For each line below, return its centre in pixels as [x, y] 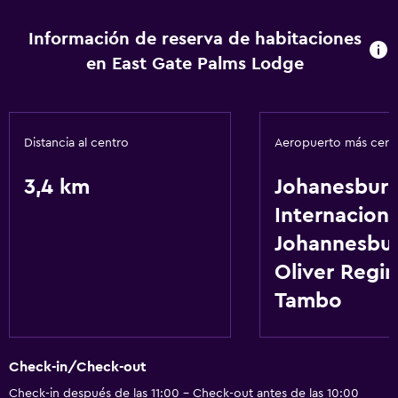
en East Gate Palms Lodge [195, 64]
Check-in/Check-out [78, 367]
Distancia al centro [76, 143]
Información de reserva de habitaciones [195, 39]
